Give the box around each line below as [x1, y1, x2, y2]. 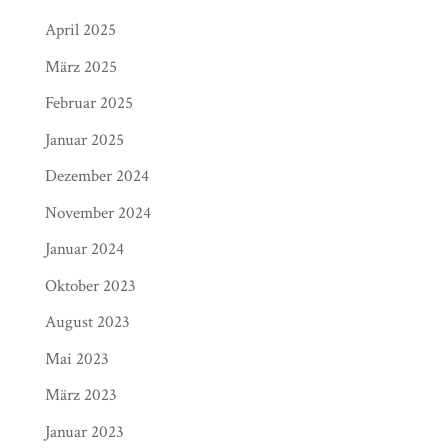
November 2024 [44, 201, 151, 224]
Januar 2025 [44, 128, 124, 151]
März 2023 [44, 384, 117, 406]
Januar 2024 [44, 238, 124, 260]
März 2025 [44, 55, 117, 78]
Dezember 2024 [44, 165, 149, 187]
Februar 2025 [44, 92, 133, 114]
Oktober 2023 [44, 274, 136, 297]
